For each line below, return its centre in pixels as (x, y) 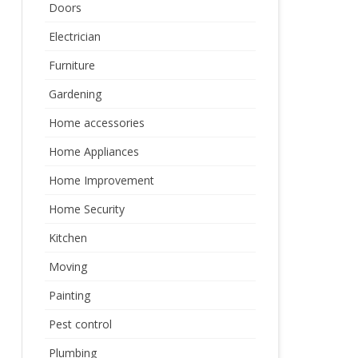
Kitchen (68, 238)
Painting (69, 295)
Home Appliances (93, 151)
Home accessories (96, 123)
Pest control (80, 324)
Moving (68, 267)
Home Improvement (101, 180)
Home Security (86, 209)
